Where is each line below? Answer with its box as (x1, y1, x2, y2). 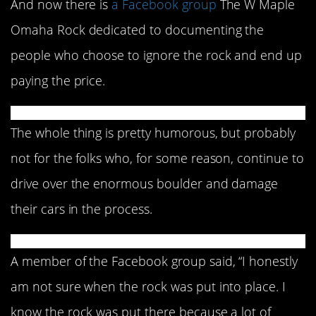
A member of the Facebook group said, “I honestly (11, 252, 298, 269)
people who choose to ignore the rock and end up (11, 46, 303, 63)
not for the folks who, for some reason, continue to (11, 149, 304, 166)
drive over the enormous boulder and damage (11, 174, 279, 192)
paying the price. (11, 71, 106, 89)
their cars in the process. (11, 200, 152, 217)
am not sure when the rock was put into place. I (11, 277, 286, 295)
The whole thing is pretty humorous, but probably (11, 123, 296, 141)
